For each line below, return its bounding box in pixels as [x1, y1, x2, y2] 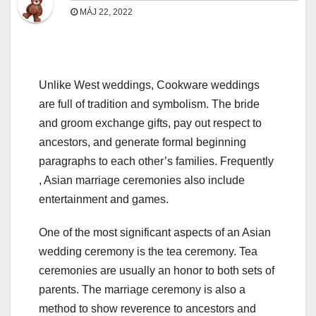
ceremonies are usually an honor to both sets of [39, 265, 274, 277]
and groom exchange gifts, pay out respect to [39, 117, 262, 130]
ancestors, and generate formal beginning [39, 136, 246, 149]
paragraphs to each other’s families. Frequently [39, 155, 274, 168]
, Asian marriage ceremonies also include [39, 174, 245, 187]
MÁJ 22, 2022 [78, 7, 133, 18]
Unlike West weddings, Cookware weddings [39, 79, 260, 92]
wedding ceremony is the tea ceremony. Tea [39, 245, 257, 258]
